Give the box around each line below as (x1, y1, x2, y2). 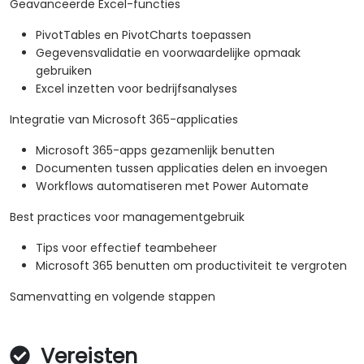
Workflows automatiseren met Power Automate (36, 178, 309, 195)
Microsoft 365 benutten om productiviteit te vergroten (36, 258, 347, 275)
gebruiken (36, 63, 92, 80)
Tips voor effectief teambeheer (36, 240, 217, 257)
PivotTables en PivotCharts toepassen (36, 27, 251, 44)
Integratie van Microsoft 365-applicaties (10, 111, 238, 128)
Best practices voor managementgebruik (10, 209, 245, 226)
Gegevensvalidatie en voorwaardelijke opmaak (36, 45, 301, 62)
